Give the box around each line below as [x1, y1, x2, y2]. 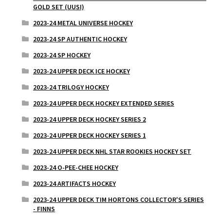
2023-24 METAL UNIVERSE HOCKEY [33, 18, 133, 28]
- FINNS [33, 204, 55, 214]
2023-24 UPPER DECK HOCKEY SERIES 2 [33, 115, 146, 124]
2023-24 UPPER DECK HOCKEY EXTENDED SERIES [33, 99, 174, 108]
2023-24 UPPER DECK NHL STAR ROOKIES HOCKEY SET [33, 147, 191, 156]
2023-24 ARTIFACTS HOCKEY [33, 179, 116, 188]
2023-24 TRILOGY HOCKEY [33, 83, 109, 92]
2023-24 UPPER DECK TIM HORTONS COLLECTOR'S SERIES [33, 195, 204, 204]
